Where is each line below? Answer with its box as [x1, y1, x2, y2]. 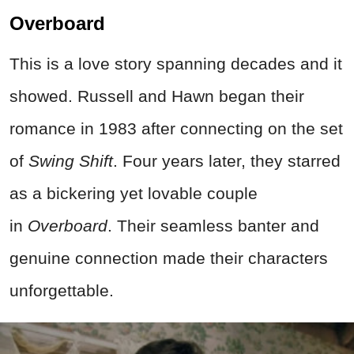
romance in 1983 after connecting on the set [9, 119, 343, 137]
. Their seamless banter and [107, 216, 319, 235]
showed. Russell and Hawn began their [9, 86, 304, 105]
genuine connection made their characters [9, 248, 328, 267]
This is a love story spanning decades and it [9, 54, 342, 73]
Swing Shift [28, 151, 113, 170]
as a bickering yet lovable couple [9, 183, 258, 202]
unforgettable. [9, 281, 114, 299]
